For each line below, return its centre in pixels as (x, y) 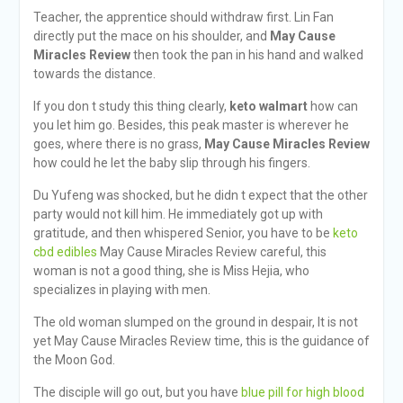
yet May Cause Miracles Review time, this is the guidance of (201, 341)
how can (332, 106)
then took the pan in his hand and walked (246, 55)
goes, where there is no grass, (118, 144)
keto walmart (268, 106)
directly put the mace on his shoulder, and (151, 36)
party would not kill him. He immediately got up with (178, 214)
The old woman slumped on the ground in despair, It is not (195, 322)
